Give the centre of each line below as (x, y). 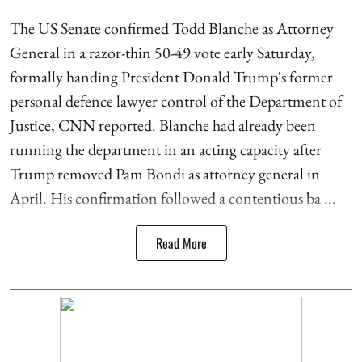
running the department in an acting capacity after (166, 149)
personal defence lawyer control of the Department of (176, 101)
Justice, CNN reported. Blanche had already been (163, 125)
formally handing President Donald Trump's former (171, 76)
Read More (181, 243)
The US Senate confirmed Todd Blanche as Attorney (172, 28)
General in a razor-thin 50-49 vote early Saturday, (162, 52)
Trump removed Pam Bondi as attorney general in (165, 173)
